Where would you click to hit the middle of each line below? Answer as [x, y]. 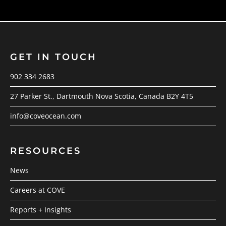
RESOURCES [46, 151]
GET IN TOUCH [53, 57]
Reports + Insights [41, 209]
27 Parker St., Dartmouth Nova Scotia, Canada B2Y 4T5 [102, 96]
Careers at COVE [38, 190]
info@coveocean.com [46, 116]
